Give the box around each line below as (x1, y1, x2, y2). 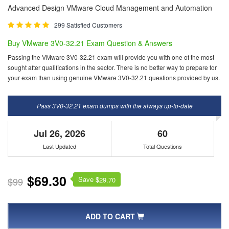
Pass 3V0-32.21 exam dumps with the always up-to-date (36, 101, 193, 110)
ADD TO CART (85, 211, 137, 221)
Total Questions (143, 142, 182, 150)
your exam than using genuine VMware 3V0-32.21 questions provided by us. (8, 73, 220, 82)
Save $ (78, 174, 99, 184)
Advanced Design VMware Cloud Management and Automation (8, 3, 212, 13)
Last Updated (42, 142, 76, 150)
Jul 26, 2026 (33, 127, 85, 140)
